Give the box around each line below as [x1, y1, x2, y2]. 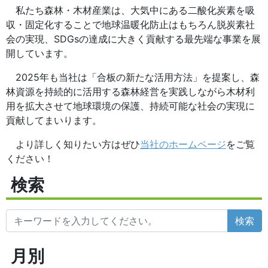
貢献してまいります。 [6, 114, 102, 127]
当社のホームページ [140, 138, 226, 151]
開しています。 [6, 47, 73, 60]
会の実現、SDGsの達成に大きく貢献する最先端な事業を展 [6, 33, 261, 45]
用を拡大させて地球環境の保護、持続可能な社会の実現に [6, 100, 255, 112]
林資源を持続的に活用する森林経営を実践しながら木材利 [6, 86, 255, 98]
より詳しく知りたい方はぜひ [6, 138, 140, 151]
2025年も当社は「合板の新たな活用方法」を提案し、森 [6, 71, 260, 84]
